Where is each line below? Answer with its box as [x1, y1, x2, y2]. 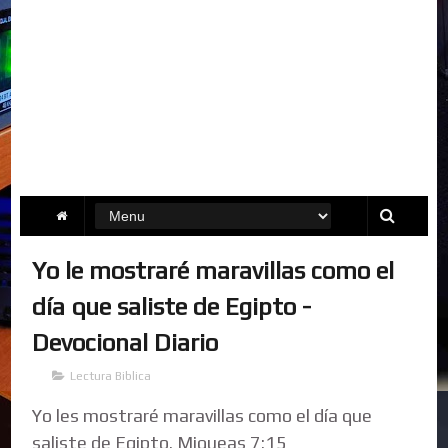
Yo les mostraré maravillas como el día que [32, 404, 373, 426]
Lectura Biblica [70, 368, 152, 383]
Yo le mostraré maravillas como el [32, 256, 395, 284]
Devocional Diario [32, 328, 219, 356]
